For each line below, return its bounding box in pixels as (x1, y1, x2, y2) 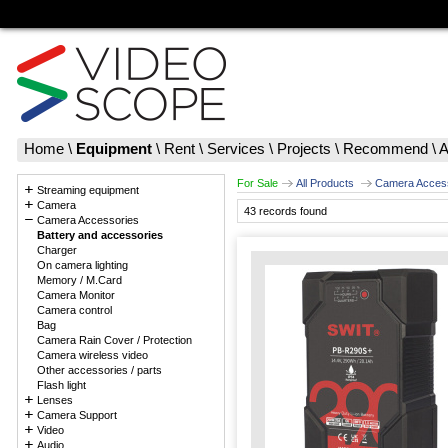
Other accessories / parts (37, 364, 162, 376)
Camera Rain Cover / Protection (37, 334, 192, 346)
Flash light (37, 379, 86, 391)
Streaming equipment (37, 184, 139, 196)
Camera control (37, 304, 112, 316)
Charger (37, 244, 77, 256)
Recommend (343, 140, 428, 157)
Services (207, 140, 265, 157)
